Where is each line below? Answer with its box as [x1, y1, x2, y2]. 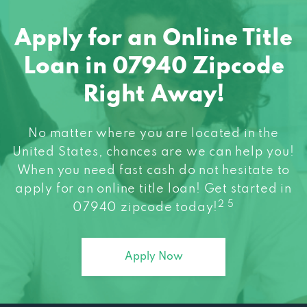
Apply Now [124, 251, 183, 262]
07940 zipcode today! [73, 201, 219, 214]
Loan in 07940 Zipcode [23, 55, 284, 79]
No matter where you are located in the [28, 127, 279, 140]
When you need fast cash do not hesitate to [16, 164, 291, 177]
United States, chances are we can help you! [12, 145, 295, 158]
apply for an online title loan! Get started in [15, 182, 292, 195]
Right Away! [82, 83, 225, 107]
